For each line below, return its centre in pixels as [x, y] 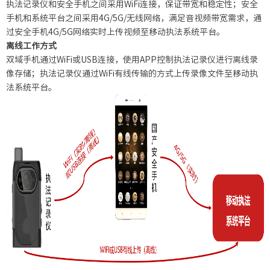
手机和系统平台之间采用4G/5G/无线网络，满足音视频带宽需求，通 [134, 18]
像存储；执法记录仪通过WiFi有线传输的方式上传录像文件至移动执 [132, 73]
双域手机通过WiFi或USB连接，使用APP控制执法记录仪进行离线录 [132, 59]
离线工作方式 [31, 46]
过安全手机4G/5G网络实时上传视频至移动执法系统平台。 [115, 32]
